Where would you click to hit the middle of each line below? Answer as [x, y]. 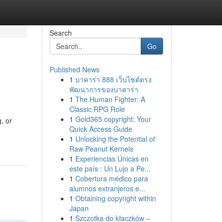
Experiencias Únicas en [112, 159]
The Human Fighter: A [110, 99]
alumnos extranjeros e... [107, 188]
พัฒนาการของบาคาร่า [104, 89]
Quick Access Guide [101, 129]
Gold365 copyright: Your [113, 119]
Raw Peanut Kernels [101, 149]
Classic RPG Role [97, 109]
